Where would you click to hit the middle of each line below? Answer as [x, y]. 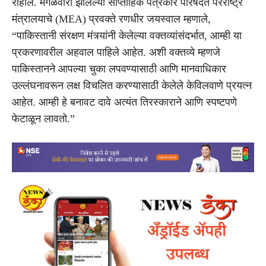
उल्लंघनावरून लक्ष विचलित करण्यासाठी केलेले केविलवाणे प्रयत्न [132, 85]
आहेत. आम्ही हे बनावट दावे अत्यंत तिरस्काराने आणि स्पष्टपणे [124, 102]
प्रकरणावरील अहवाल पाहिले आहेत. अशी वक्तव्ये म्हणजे [116, 52]
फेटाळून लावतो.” [43, 118]
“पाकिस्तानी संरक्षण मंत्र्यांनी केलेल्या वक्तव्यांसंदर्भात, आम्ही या [127, 35]
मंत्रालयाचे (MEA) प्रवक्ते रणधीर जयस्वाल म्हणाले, [111, 19]
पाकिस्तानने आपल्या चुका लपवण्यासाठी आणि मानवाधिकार [119, 69]
